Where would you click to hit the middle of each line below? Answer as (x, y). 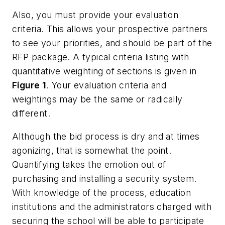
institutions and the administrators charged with (112, 207)
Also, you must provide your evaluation (95, 15)
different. (31, 114)
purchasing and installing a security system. (104, 179)
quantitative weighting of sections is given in (104, 71)
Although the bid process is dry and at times (106, 137)
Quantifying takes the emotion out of (89, 165)
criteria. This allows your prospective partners (110, 29)
